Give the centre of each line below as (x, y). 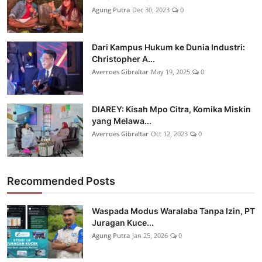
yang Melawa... (122, 121)
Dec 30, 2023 (151, 10)
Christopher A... (123, 59)
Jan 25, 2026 (150, 236)
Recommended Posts (61, 181)
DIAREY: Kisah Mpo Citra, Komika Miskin (171, 109)
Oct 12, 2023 (169, 134)
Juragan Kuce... (123, 223)
